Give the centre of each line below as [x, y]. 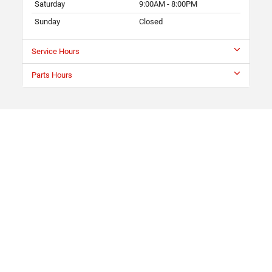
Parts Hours [52, 75]
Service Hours [56, 51]
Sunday [47, 21]
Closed [151, 21]
